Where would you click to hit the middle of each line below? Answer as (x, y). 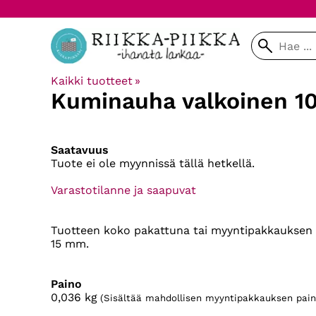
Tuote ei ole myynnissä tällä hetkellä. (153, 164)
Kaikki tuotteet (92, 81)
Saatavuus (80, 150)
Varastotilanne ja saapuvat (123, 190)
